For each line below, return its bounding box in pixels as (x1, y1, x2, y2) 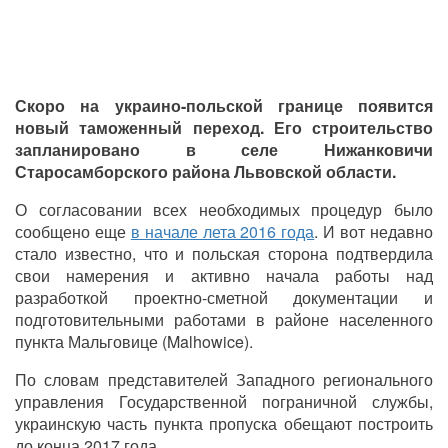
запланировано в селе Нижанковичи (15, 137, 433, 161)
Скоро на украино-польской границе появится (15, 93, 433, 117)
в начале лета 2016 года (130, 219, 315, 243)
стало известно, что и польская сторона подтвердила (15, 241, 433, 265)
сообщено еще (15, 219, 131, 243)
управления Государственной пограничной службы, (15, 389, 433, 413)
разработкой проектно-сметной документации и (15, 285, 433, 309)
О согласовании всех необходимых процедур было (15, 197, 433, 221)
